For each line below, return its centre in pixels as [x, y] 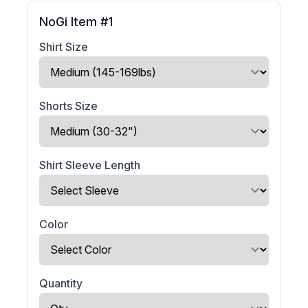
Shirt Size [64, 46]
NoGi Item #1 [76, 21]
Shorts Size [68, 106]
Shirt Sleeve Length [90, 165]
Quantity [61, 283]
